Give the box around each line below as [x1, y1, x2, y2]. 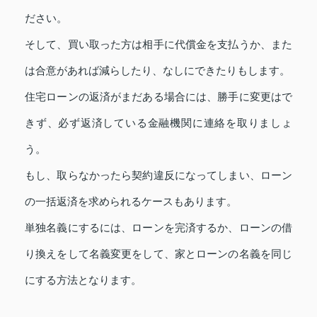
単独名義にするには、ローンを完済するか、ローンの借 [25, 221, 292, 234]
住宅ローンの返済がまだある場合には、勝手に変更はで [25, 90, 292, 103]
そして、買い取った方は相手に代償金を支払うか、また [25, 38, 292, 50]
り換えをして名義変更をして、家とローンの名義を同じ [25, 247, 292, 260]
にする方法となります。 [25, 273, 142, 286]
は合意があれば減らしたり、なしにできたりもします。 [25, 64, 290, 76]
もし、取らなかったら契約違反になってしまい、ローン [25, 168, 292, 181]
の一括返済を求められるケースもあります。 [25, 195, 237, 207]
